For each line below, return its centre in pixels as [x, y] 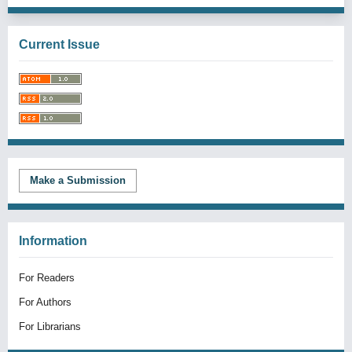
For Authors [45, 302]
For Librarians [50, 326]
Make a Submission [78, 180]
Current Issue [59, 44]
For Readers [47, 278]
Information [53, 241]
